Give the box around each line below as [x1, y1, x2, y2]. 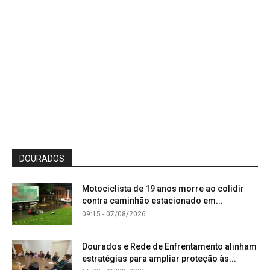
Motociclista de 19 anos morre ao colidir [82, 184, 244, 194]
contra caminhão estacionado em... [82, 196, 223, 206]
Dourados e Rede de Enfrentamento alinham [82, 242, 257, 252]
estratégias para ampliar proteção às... [82, 254, 236, 264]
